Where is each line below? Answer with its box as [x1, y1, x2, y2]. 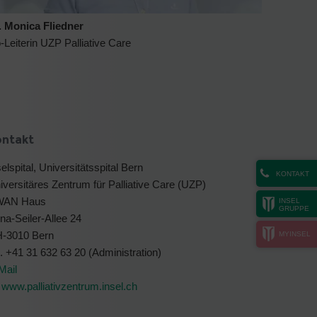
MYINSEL [279, 230, 311, 238]
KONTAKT [275, 170, 309, 178]
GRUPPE [279, 204, 309, 212]
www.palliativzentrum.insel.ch [1, 279, 137, 292]
